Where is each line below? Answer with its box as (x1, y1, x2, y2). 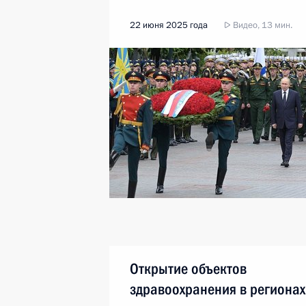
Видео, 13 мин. (231, 19, 292, 31)
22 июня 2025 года (130, 19, 208, 31)
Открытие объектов (130, 260, 247, 277)
